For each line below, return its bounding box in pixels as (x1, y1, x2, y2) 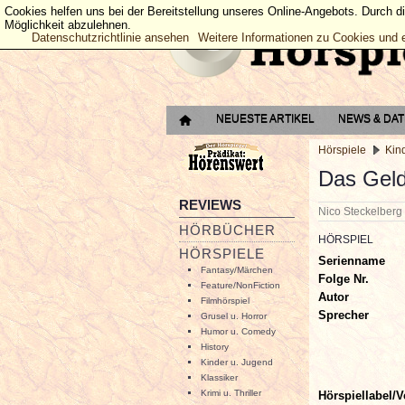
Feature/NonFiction (201, 280, 280, 290)
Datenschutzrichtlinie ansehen (32, 31, 189, 44)
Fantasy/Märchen (201, 265, 273, 275)
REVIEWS (179, 197, 241, 212)
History (201, 342, 229, 352)
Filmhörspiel (201, 296, 250, 306)
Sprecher (318, 307, 369, 322)
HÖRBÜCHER (179, 222, 276, 238)
